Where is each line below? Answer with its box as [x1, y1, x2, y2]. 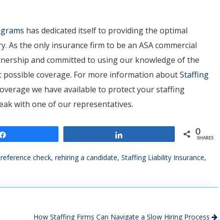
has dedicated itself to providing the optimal [24, 25, 188, 36]
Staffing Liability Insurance [121, 153, 204, 163]
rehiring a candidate [55, 153, 117, 163]
